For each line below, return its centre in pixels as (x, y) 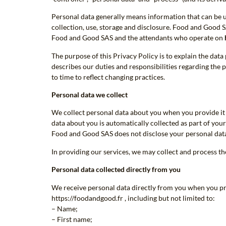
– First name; (72, 219)
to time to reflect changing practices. (108, 77)
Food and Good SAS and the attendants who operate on (138, 38)
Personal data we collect (90, 94)
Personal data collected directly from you (116, 169)
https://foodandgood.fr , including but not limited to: (133, 198)
